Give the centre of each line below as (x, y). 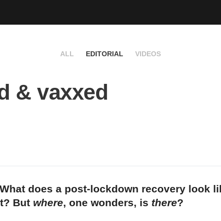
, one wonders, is (107, 203)
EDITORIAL (105, 54)
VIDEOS (148, 54)
